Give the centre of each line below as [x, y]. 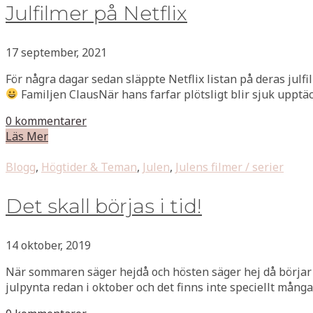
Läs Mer [27, 136]
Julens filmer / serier [230, 167]
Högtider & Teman [89, 167]
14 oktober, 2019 [48, 245]
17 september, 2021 [56, 52]
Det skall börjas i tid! [104, 206]
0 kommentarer [46, 121]
